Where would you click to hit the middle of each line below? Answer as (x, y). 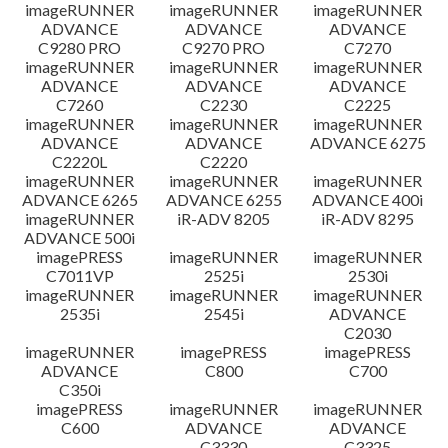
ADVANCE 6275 (367, 142)
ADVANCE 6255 (223, 199)
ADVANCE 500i (80, 237)
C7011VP (79, 275)
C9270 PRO (224, 47)
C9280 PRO (80, 47)
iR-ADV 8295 (368, 218)
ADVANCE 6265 (79, 199)
